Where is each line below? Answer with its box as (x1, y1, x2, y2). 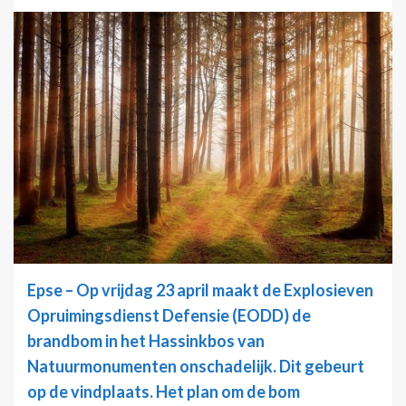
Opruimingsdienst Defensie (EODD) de (27, 304, 311, 325)
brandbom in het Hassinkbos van (27, 330, 265, 351)
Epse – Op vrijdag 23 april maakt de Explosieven (27, 279, 373, 300)
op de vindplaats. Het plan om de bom (27, 381, 300, 401)
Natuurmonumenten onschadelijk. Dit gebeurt (27, 355, 364, 376)
